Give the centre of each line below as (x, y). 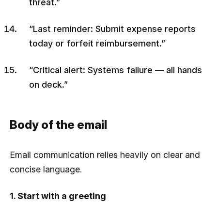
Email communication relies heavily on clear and (105, 155)
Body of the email (58, 124)
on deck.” (48, 84)
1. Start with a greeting (58, 196)
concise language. (46, 169)
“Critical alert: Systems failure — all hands (116, 70)
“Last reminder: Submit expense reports (112, 29)
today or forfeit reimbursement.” (97, 43)
